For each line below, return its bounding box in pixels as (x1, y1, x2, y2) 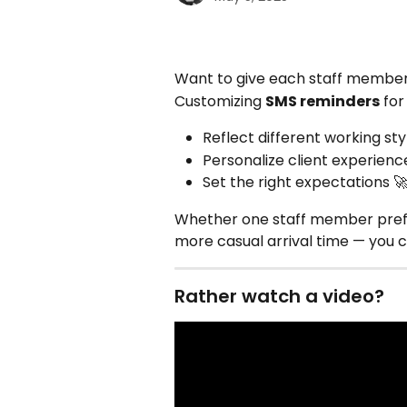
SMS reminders (265, 90, 380, 112)
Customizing (174, 90, 265, 112)
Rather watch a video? (174, 283, 384, 309)
